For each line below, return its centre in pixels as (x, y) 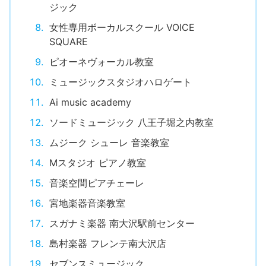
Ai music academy (90, 109)
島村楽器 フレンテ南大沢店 (108, 250)
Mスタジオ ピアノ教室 (98, 170)
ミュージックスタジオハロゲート (121, 89)
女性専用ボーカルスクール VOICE (122, 34)
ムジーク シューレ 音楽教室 (109, 149)
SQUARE (69, 48)
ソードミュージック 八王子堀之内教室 (132, 129)
